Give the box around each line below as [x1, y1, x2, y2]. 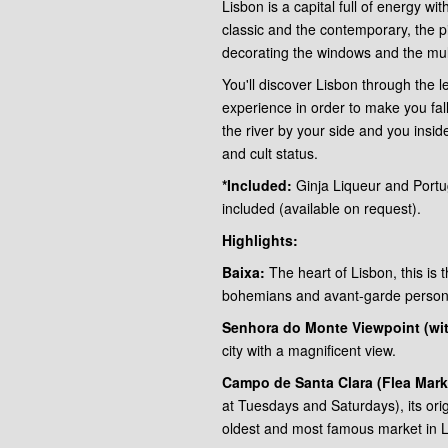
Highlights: [222, 230, 298, 251]
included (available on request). [222, 198, 421, 219]
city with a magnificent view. [222, 340, 396, 361]
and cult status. [222, 143, 318, 164]
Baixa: [222, 262, 265, 283]
